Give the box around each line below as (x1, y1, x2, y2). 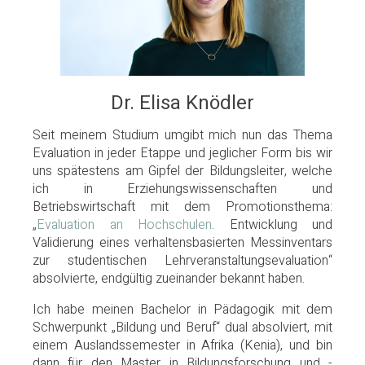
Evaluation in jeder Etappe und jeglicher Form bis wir (33, 143, 332, 163)
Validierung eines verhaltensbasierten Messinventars (33, 232, 332, 253)
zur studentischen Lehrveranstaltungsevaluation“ (33, 250, 332, 270)
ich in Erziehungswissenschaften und (33, 178, 332, 199)
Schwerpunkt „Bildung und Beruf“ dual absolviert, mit (33, 317, 332, 337)
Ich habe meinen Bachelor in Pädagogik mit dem (33, 299, 332, 319)
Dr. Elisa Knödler (111, 88, 254, 117)
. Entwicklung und (212, 214, 332, 235)
